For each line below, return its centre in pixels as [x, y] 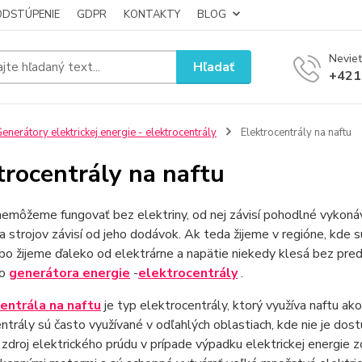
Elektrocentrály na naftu [295, 133]
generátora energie [69, 273]
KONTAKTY [152, 15]
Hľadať [214, 67]
